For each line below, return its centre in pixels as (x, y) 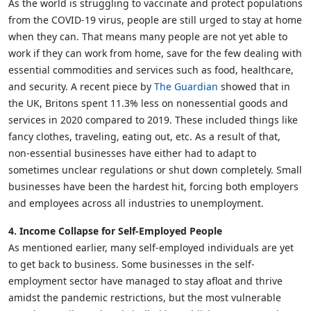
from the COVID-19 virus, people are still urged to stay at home (155, 20)
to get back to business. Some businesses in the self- (132, 264)
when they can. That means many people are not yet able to (148, 37)
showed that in (254, 87)
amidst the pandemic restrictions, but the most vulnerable (145, 298)
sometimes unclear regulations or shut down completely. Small (155, 170)
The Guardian (186, 87)
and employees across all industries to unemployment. (136, 203)
